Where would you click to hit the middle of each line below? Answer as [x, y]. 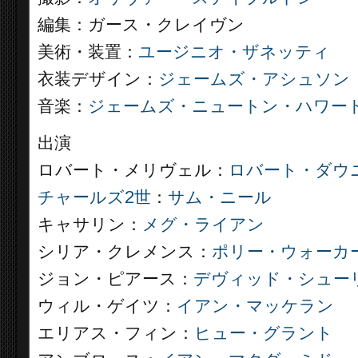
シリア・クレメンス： [125, 252]
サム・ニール [220, 197]
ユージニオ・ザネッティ [234, 52]
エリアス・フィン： [116, 333]
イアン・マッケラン [255, 306]
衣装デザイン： [98, 79]
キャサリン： [90, 225]
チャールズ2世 [94, 197]
